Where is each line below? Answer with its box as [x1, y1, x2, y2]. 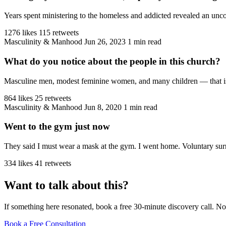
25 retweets [35, 93, 71, 102]
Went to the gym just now [4, 121, 110, 132]
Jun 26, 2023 [84, 37, 126, 46]
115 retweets [39, 28, 79, 37]
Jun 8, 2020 [84, 102, 122, 111]
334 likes [4, 158, 33, 167]
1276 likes [4, 28, 37, 37]
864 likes [4, 93, 33, 102]
